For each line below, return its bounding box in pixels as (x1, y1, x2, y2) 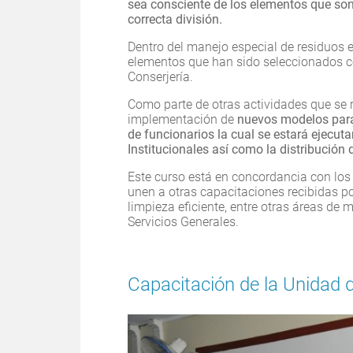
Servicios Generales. (128, 214, 245, 229)
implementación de (128, 111, 237, 127)
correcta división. (128, 11, 229, 27)
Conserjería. (128, 69, 193, 84)
